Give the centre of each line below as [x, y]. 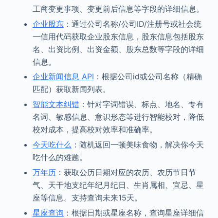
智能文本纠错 [56, 104]
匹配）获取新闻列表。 [71, 89]
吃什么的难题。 [60, 157]
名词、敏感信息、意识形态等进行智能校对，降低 [118, 117]
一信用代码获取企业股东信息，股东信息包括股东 [118, 36]
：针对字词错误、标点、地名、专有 [141, 104]
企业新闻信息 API [63, 77]
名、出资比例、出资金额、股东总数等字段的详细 [118, 49]
